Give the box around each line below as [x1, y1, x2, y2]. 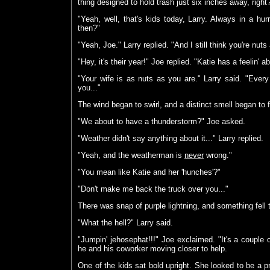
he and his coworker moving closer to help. [78, 244, 227, 253]
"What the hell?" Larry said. [78, 218, 173, 227]
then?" [78, 24, 100, 33]
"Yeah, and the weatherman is [78, 151, 184, 160]
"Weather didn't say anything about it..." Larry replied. [78, 134, 263, 143]
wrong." [204, 151, 232, 160]
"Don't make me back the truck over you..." [78, 184, 228, 193]
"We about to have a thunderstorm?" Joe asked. [78, 117, 245, 126]
